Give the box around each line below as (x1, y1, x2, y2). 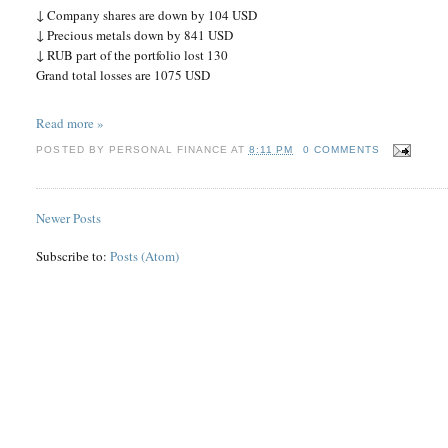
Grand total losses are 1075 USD (36, 65, 211, 84)
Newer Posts (36, 208, 102, 227)
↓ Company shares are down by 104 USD (36, 5, 258, 24)
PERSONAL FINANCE (108, 144, 228, 156)
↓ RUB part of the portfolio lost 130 (36, 45, 229, 64)
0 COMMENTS (303, 144, 381, 156)
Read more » (36, 114, 105, 133)
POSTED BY (36, 144, 109, 156)
